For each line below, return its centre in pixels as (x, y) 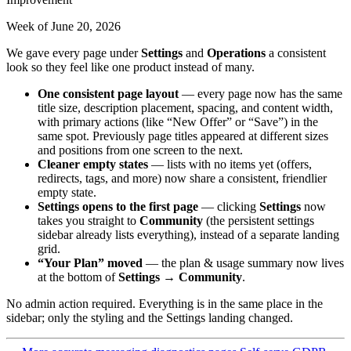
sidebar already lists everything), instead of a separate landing (188, 234)
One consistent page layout (108, 93)
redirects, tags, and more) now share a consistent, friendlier (182, 178)
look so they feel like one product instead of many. (130, 67)
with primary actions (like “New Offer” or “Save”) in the (178, 121)
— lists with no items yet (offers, (230, 164)
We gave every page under (74, 52)
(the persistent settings (259, 220)
